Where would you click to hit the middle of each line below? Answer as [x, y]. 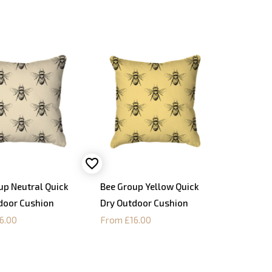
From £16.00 [125, 220]
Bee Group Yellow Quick [149, 187]
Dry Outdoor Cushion [144, 203]
